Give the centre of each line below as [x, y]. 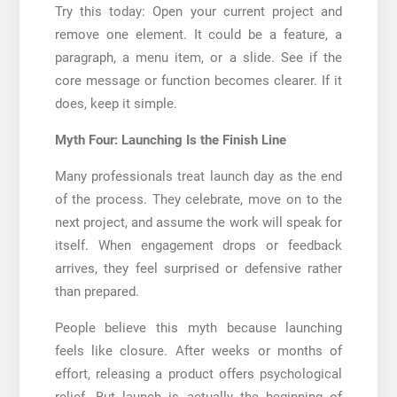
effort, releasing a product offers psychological [198, 374]
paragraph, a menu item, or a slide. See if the [198, 57]
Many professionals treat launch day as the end [198, 176]
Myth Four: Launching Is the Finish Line [170, 140]
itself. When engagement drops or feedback [198, 245]
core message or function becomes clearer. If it [198, 80]
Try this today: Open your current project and [198, 11]
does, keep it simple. [116, 103]
